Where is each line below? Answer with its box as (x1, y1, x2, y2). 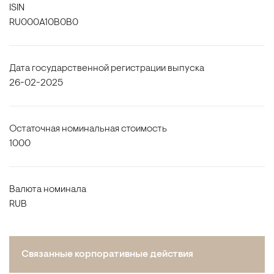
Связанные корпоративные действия (21, 250, 193, 259)
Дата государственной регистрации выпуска (9, 64, 204, 73)
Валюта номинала (9, 185, 86, 194)
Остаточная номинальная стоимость (9, 124, 167, 134)
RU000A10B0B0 (9, 18, 78, 28)
